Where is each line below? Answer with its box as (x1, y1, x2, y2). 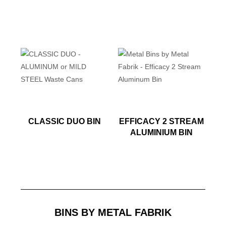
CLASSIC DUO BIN (28, 117, 101, 126)
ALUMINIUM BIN (130, 128, 193, 137)
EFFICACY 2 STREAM (119, 117, 204, 126)
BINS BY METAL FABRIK (54, 207, 172, 218)
